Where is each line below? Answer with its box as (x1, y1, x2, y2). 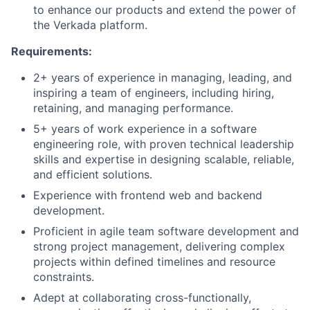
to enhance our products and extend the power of (33, 2, 296, 17)
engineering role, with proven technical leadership (33, 136, 294, 151)
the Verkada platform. (33, 17, 147, 32)
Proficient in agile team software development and (33, 224, 299, 238)
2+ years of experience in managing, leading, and (33, 70, 292, 84)
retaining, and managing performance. (33, 100, 233, 115)
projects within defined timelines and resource (33, 254, 275, 268)
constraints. (33, 269, 94, 284)
